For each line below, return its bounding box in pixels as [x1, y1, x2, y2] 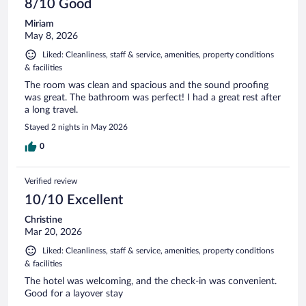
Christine [25, 214, 62, 225]
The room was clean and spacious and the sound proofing [25, 80, 268, 90]
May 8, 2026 [25, 31, 78, 41]
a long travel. [25, 105, 78, 115]
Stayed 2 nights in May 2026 [25, 122, 128, 131]
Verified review [25, 176, 77, 185]
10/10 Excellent [25, 193, 123, 207]
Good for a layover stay [25, 288, 123, 298]
